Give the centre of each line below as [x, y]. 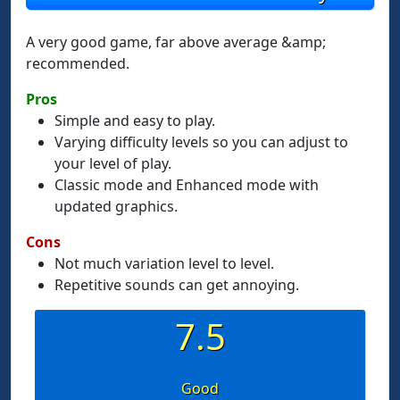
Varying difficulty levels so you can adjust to [201, 142]
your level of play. [113, 163]
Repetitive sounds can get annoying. [177, 285]
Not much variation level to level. [164, 263]
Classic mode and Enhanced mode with [187, 185]
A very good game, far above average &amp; [176, 42]
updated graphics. [116, 206]
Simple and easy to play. [135, 121]
